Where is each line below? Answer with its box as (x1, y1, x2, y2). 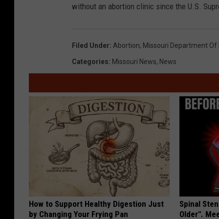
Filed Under (72, 41, 109, 49)
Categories (72, 57, 109, 66)
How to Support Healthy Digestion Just (29, 198, 164, 209)
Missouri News (112, 57, 156, 66)
